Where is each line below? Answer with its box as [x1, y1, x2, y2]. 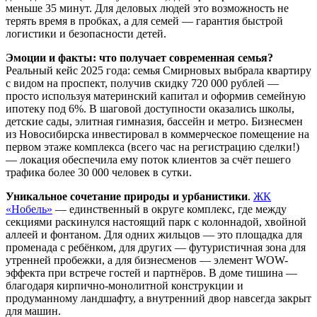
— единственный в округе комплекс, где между [52, 203, 287, 216]
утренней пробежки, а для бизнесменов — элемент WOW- [6, 254, 288, 267]
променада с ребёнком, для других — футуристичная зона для [6, 241, 306, 254]
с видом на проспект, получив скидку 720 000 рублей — [6, 77, 279, 90]
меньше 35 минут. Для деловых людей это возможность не [6, 2, 289, 15]
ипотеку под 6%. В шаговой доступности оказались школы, [6, 103, 294, 115]
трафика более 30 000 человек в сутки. [6, 166, 192, 179]
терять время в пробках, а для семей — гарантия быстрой [6, 15, 283, 28]
